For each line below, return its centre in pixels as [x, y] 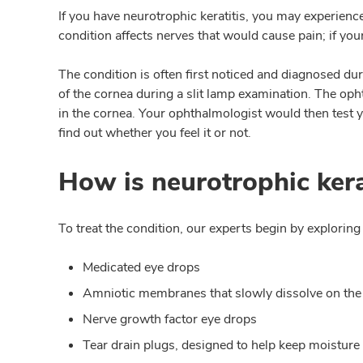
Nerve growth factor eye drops [170, 319]
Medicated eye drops [141, 267]
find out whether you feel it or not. [155, 133]
